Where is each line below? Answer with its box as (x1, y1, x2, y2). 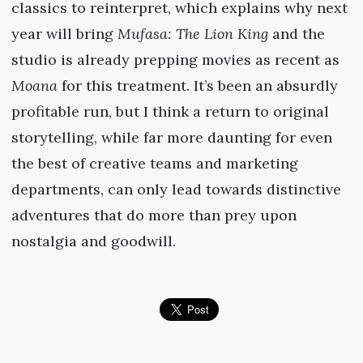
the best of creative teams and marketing (11, 154, 298, 173)
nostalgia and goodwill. (11, 232, 176, 251)
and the (267, 24, 325, 44)
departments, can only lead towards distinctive (11, 180, 341, 199)
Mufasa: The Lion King (117, 24, 268, 44)
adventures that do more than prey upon (11, 206, 297, 225)
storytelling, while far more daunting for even (11, 128, 332, 147)
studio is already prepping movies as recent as (11, 50, 340, 70)
